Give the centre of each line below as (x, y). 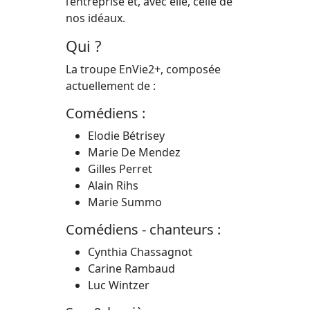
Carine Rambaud (131, 268)
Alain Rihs (113, 185)
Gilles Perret (120, 169)
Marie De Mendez (134, 152)
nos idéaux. (95, 18)
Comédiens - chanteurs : (143, 229)
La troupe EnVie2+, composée (143, 69)
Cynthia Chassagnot (140, 252)
